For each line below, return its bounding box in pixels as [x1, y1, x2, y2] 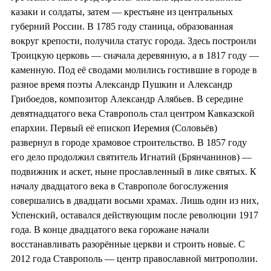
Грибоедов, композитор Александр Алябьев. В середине [11, 94, 243, 105]
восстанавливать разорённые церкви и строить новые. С [11, 239, 245, 250]
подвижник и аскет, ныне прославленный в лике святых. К [11, 166, 256, 177]
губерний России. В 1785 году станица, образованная [11, 21, 233, 32]
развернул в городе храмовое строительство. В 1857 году [11, 137, 247, 148]
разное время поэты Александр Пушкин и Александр [11, 79, 232, 90]
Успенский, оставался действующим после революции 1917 [11, 210, 258, 221]
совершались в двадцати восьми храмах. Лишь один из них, [11, 195, 259, 206]
